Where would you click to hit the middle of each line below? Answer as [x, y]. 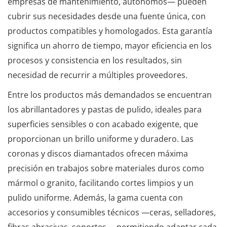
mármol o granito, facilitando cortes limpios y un [101, 183]
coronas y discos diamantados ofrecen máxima [98, 154]
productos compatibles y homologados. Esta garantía [110, 31]
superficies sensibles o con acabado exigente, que [103, 124]
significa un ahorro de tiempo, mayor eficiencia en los [110, 46]
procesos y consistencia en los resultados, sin [95, 60]
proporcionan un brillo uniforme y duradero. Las [101, 139]
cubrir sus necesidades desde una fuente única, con [107, 16]
